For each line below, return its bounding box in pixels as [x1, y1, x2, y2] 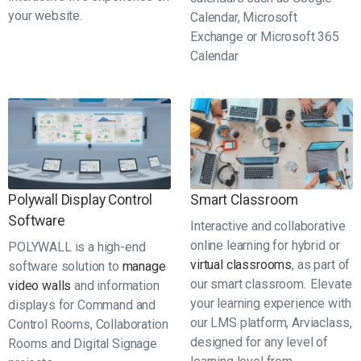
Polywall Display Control [8, 192, 153, 209]
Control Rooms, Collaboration [8, 317, 168, 333]
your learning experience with [190, 296, 351, 312]
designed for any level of [190, 334, 328, 351]
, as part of [292, 257, 351, 273]
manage [122, 259, 166, 275]
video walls [8, 278, 72, 294]
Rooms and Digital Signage [8, 336, 157, 352]
